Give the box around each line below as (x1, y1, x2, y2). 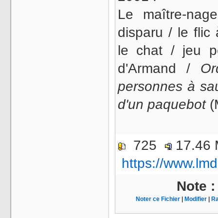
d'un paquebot (118, 97, 206, 112)
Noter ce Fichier (136, 196, 180, 202)
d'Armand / (118, 61, 200, 76)
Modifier (184, 196, 207, 202)
